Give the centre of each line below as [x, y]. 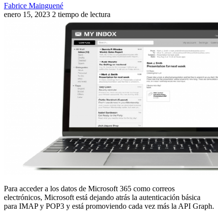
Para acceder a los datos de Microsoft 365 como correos [89, 188]
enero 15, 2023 [27, 14]
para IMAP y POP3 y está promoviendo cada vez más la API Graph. [109, 206]
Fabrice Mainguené [34, 5]
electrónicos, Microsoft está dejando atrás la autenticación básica [102, 197]
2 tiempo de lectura [81, 14]
